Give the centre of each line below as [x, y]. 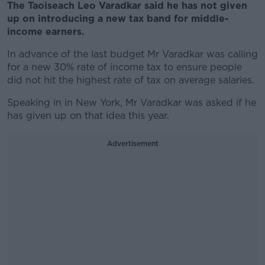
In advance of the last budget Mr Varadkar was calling [132, 54]
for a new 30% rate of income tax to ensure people [125, 67]
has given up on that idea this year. [88, 116]
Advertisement [132, 143]
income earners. [46, 32]
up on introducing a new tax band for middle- [118, 19]
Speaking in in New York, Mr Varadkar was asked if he [132, 103]
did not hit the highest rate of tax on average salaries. [131, 80]
